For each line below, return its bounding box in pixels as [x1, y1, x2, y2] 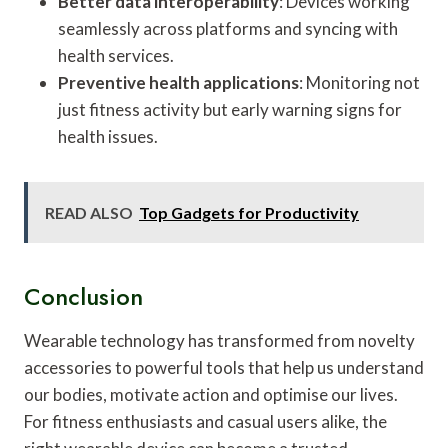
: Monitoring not [299, 71, 420, 93]
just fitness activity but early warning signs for [58, 98, 402, 120]
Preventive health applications [58, 71, 299, 93]
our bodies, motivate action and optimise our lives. [24, 383, 398, 405]
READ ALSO [45, 202, 133, 222]
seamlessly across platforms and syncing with [58, 17, 398, 39]
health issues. [58, 125, 158, 147]
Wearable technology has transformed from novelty [24, 329, 415, 351]
